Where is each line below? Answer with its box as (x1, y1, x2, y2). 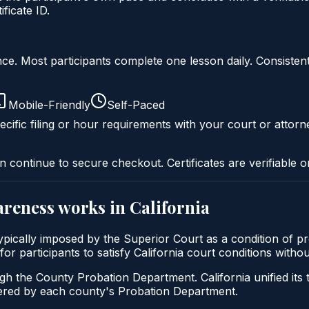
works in (54, 195, 130, 218)
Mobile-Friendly (8, 97, 90, 112)
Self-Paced (107, 97, 165, 112)
